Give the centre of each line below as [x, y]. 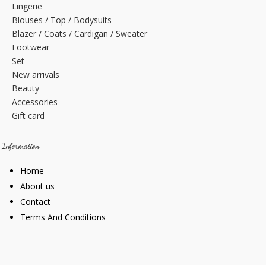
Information [21, 145]
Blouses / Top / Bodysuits [62, 20]
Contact [36, 201]
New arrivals [36, 74]
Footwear [31, 47]
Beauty [26, 88]
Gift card [28, 115]
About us [38, 186]
